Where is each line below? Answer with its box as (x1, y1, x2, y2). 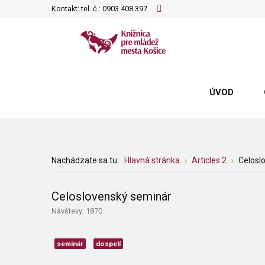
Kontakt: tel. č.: (51, 4, 102, 13)
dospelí (96, 240, 121, 248)
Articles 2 (192, 156, 227, 165)
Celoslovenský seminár (51, 189, 172, 203)
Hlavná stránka (124, 156, 180, 165)
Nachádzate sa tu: (51, 156, 122, 165)
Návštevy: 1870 (51, 206, 102, 215)
